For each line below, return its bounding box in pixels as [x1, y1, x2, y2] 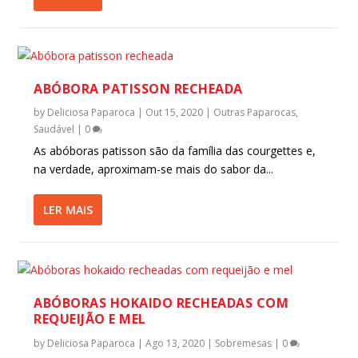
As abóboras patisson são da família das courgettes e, [34, 143, 316, 158]
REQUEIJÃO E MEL [34, 310, 146, 328]
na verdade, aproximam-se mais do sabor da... [34, 161, 274, 177]
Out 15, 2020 [145, 105, 204, 119]
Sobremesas [215, 336, 272, 350]
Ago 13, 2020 [145, 336, 205, 350]
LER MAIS [43, 202, 93, 217]
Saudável [34, 122, 75, 136]
